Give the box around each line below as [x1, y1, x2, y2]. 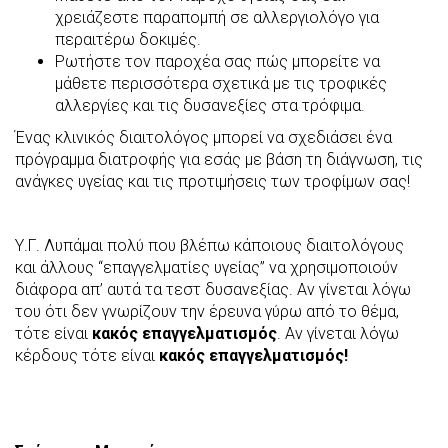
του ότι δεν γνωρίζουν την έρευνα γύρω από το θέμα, [15, 301, 399, 321]
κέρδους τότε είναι [15, 345, 159, 365]
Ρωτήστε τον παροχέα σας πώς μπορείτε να [55, 51, 380, 71]
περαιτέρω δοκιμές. [55, 29, 201, 49]
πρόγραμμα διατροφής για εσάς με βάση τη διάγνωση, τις [15, 149, 423, 169]
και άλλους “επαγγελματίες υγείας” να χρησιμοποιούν [15, 257, 398, 277]
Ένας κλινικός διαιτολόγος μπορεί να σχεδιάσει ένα [15, 127, 392, 147]
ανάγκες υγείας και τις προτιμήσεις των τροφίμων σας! [15, 171, 410, 191]
